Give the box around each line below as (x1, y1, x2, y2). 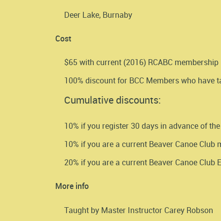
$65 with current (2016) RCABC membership (64, 57, 219, 68)
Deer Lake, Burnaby (64, 9, 132, 21)
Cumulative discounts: (64, 93, 161, 107)
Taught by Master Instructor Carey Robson (64, 204, 213, 216)
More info (55, 181, 89, 192)
